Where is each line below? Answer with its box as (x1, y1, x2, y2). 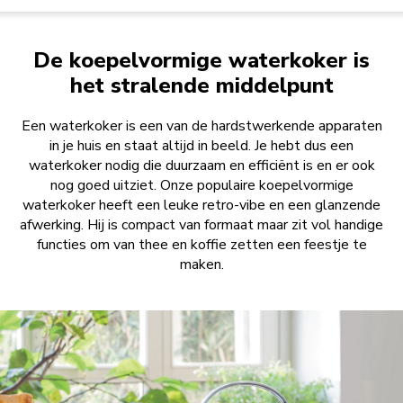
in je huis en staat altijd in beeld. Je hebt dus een (49, 136, 354, 157)
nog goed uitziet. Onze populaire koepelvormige (49, 175, 354, 196)
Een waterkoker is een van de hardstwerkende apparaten (21, 116, 382, 137)
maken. (179, 255, 224, 275)
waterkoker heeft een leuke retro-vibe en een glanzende (22, 195, 381, 216)
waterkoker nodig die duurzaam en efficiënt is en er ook (28, 156, 375, 176)
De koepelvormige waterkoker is (33, 46, 370, 76)
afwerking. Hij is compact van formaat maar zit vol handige (20, 215, 383, 236)
